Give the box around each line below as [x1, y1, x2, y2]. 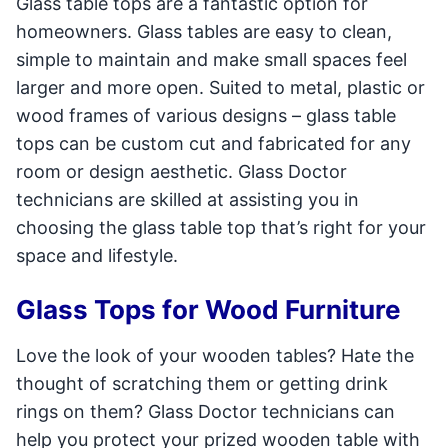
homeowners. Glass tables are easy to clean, [16, 21, 392, 42]
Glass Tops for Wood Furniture [16, 294, 401, 325]
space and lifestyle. [16, 245, 178, 266]
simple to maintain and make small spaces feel [16, 49, 407, 70]
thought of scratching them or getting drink [16, 373, 388, 394]
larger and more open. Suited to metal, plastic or [16, 77, 425, 98]
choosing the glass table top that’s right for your [16, 217, 426, 238]
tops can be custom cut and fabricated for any [16, 133, 411, 154]
